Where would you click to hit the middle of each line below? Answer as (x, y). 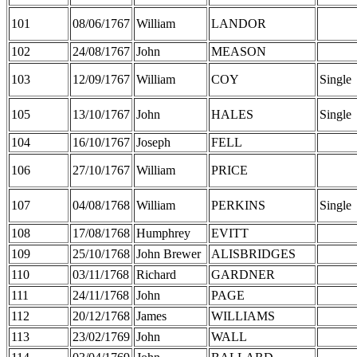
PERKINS (238, 205)
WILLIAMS (243, 316)
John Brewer (169, 253)
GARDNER (243, 274)
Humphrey (163, 233)
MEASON (239, 51)
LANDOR (239, 23)
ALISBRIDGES (253, 253)
